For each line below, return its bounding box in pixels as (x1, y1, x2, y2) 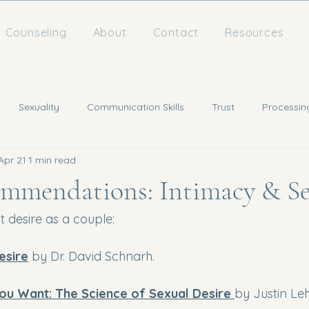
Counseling (5, 26, 67, 39)
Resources (225, 26, 284, 39)
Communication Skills (87, 100, 184, 113)
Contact (152, 26, 199, 39)
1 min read (28, 153, 76, 166)
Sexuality (19, 100, 59, 113)
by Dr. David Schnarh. (28, 248, 158, 264)
